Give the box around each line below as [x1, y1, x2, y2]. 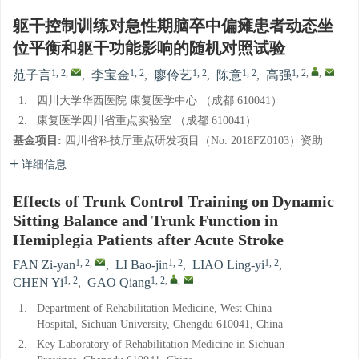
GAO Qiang [87, 276, 151, 291]
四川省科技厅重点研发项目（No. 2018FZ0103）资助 [65, 135, 323, 147]
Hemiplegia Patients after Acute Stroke [13, 232, 284, 250]
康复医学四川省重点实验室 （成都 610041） [37, 115, 256, 127]
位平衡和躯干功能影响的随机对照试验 [13, 40, 285, 58]
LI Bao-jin [115, 258, 168, 273]
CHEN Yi [13, 276, 63, 291]
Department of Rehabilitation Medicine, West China [37, 302, 272, 315]
